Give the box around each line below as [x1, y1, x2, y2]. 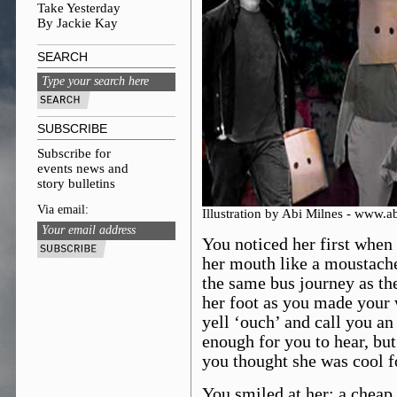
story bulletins [37, 176, 115, 191]
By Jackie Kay [37, 16, 118, 30]
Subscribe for [37, 146, 111, 160]
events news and [37, 161, 128, 175]
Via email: [37, 203, 89, 216]
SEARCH [37, 50, 88, 64]
